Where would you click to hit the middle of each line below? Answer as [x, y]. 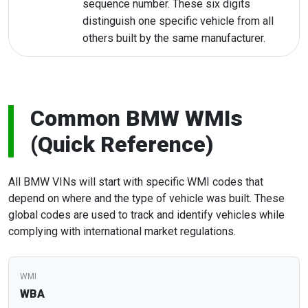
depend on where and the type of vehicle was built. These [146, 199]
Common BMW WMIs [136, 119]
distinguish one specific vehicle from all [178, 21]
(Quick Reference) [122, 145]
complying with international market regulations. [122, 232]
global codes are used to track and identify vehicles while [146, 215]
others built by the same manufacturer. [174, 38]
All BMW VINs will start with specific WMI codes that [136, 182]
